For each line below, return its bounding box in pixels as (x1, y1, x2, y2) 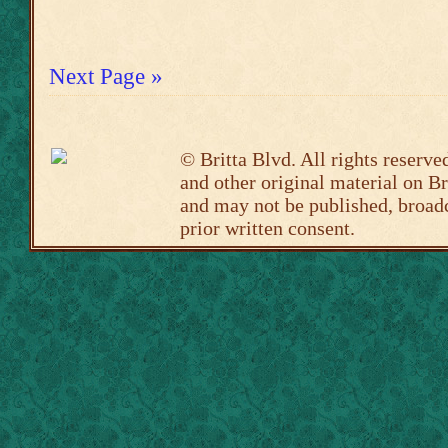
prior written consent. (180, 217, 355, 239)
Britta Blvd (200, 148, 291, 170)
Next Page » (49, 64, 163, 89)
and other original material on (180, 171, 428, 193)
